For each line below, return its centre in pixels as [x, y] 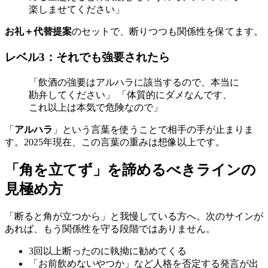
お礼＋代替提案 [38, 32]
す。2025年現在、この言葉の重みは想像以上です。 [115, 142]
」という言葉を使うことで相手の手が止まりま [153, 129]
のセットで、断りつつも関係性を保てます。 [167, 32]
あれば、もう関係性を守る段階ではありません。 [110, 229]
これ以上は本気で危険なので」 [96, 107]
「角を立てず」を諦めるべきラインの [130, 170]
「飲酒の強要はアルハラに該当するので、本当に [134, 82]
